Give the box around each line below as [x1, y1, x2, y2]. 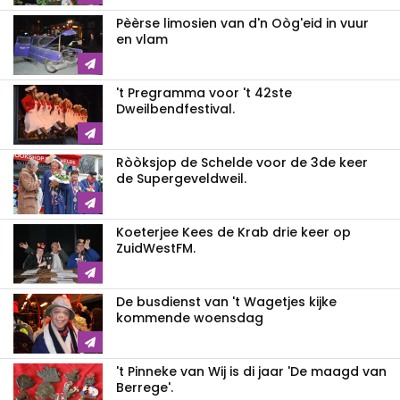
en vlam [116, 29, 168, 48]
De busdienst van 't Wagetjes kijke [116, 292, 337, 311]
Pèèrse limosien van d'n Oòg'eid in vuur [116, 13, 369, 32]
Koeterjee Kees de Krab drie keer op [116, 222, 351, 241]
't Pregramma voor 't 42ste [116, 83, 292, 102]
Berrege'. [116, 378, 173, 396]
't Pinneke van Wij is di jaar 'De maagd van [116, 362, 387, 380]
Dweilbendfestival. [116, 99, 235, 118]
